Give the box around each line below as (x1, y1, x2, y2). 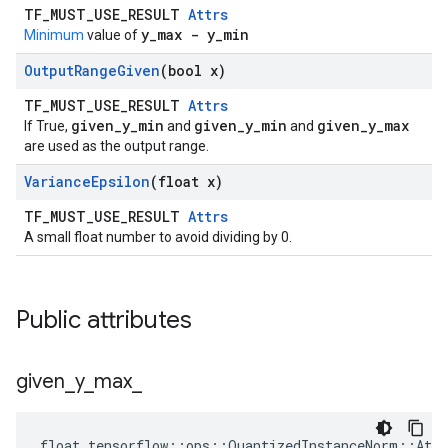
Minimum (24, 27, 84, 43)
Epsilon (91, 172, 150, 191)
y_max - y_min (141, 25, 249, 44)
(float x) (150, 172, 223, 191)
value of (84, 27, 141, 43)
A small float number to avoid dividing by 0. (24, 229, 292, 245)
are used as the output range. (24, 138, 209, 154)
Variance (24, 172, 91, 191)
